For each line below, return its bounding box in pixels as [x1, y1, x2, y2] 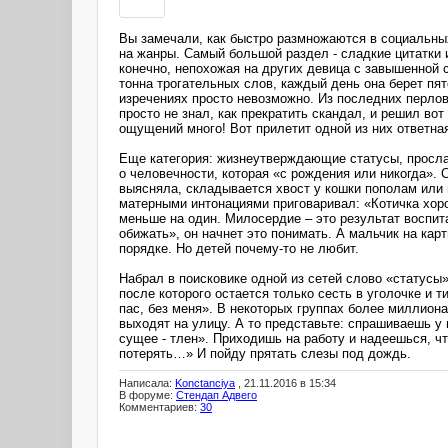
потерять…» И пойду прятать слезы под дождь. [119, 345, 411, 361]
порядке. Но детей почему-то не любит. [119, 240, 359, 256]
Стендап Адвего [176, 389, 257, 402]
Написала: [119, 377, 175, 390]
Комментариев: [119, 401, 200, 414]
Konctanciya [175, 377, 235, 390]
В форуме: [119, 389, 176, 402]
